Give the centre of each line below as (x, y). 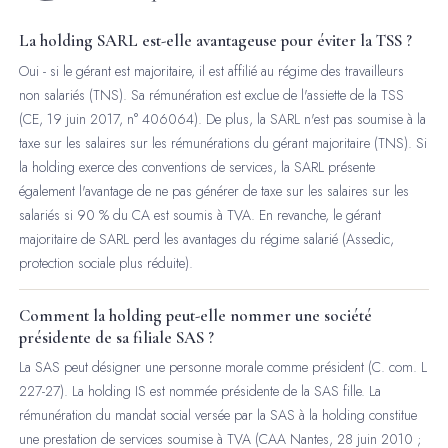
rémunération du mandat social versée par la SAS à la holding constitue (218, 415)
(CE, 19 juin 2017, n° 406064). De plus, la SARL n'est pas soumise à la (223, 118)
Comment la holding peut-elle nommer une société (196, 315)
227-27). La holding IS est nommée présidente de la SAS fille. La (200, 391)
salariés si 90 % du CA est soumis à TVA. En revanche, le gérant (200, 214)
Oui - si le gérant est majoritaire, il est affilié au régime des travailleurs (212, 70)
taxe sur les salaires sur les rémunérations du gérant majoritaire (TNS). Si (223, 142)
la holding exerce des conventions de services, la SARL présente (197, 166)
